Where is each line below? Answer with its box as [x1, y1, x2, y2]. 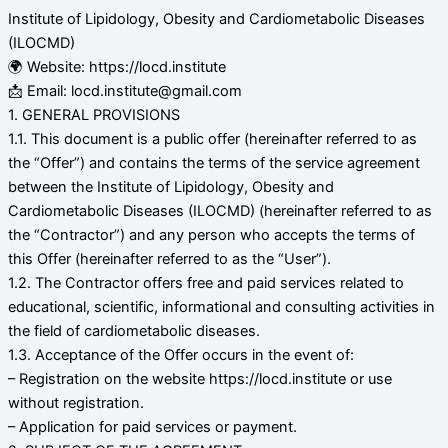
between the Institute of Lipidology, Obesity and [8, 178, 334, 197]
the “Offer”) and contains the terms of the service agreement [8, 154, 420, 173]
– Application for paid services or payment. [8, 418, 297, 437]
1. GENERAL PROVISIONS [8, 106, 180, 125]
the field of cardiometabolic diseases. [8, 322, 260, 341]
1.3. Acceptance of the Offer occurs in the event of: [8, 346, 354, 365]
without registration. [8, 394, 144, 413]
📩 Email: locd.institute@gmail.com [8, 82, 242, 101]
